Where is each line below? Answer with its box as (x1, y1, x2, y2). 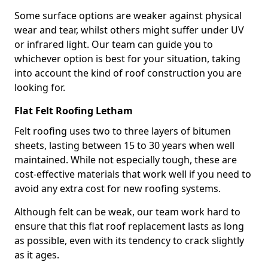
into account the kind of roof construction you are (14, 66, 242, 80)
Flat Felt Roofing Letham (14, 104, 133, 117)
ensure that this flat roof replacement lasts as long (14, 220, 244, 233)
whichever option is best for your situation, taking (14, 52, 240, 65)
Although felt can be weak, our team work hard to (14, 205, 240, 218)
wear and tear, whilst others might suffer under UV (14, 23, 244, 36)
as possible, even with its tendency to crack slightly (14, 234, 244, 247)
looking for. (14, 81, 65, 94)
